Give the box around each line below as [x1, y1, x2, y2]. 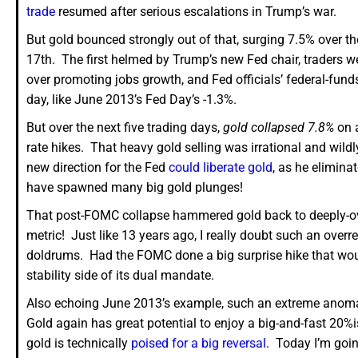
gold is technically [26, 336, 131, 352]
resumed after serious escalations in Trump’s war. [55, 4, 336, 20]
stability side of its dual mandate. [26, 268, 214, 284]
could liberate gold [169, 160, 272, 176]
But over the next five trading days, [26, 120, 223, 136]
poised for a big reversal [131, 336, 266, 352]
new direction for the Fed [26, 160, 169, 176]
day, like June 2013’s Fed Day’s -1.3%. [26, 92, 237, 108]
